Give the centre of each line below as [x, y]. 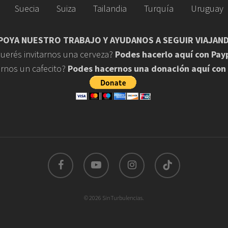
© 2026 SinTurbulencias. [114, 198]
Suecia [27, 8]
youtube [93, 158]
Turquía [159, 8]
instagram [132, 158]
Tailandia [110, 8]
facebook [58, 158]
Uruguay [207, 8]
